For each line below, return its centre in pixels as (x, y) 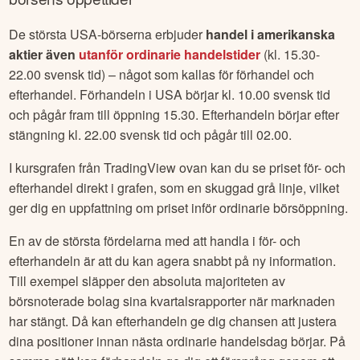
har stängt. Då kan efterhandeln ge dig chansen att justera (173, 321)
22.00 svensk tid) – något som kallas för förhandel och (162, 74)
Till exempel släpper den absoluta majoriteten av (147, 280)
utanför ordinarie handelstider (170, 54)
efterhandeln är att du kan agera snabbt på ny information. (173, 260)
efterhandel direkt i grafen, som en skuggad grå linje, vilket (174, 187)
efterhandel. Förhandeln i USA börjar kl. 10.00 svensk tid (170, 94)
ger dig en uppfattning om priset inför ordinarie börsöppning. (179, 207)
